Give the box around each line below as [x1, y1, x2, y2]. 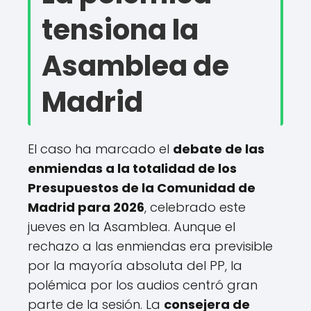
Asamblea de [42, 46, 229, 85]
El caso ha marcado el [28, 140, 173, 158]
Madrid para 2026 [28, 198, 144, 216]
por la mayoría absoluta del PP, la [28, 256, 242, 274]
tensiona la [42, 10, 199, 49]
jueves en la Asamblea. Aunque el [28, 217, 235, 235]
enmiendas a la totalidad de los [28, 159, 237, 177]
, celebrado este [144, 198, 246, 216]
